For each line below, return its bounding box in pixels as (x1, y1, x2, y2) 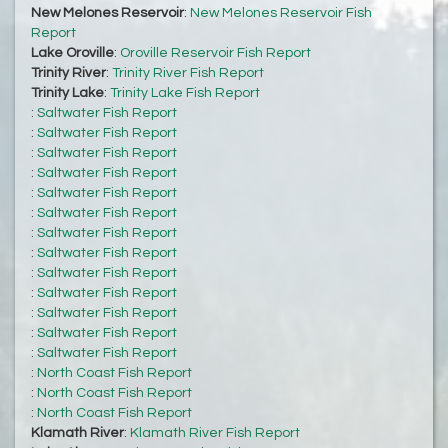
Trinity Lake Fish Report (110, 86, 260, 101)
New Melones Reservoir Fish (190, 6, 372, 21)
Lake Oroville (31, 46, 114, 61)
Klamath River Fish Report (130, 426, 300, 441)
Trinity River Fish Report (112, 66, 264, 81)
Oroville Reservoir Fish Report (120, 46, 311, 61)
